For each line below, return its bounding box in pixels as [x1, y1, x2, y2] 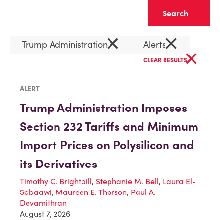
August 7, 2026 [20, 209, 70, 219]
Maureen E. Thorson [55, 187, 127, 197]
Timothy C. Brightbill [20, 176, 92, 186]
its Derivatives [20, 156, 97, 171]
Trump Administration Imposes [20, 100, 187, 115]
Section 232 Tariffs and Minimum [20, 119, 198, 134]
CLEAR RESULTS [143, 56, 189, 64]
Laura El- [163, 176, 196, 186]
